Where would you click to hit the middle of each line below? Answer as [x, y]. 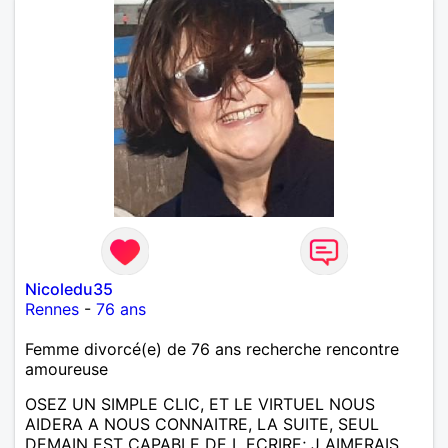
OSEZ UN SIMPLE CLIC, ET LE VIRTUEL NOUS [200, 403]
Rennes [52, 308]
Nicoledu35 [69, 288]
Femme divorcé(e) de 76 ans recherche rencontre [212, 348]
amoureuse [66, 368]
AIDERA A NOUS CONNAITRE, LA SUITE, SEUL [202, 423]
